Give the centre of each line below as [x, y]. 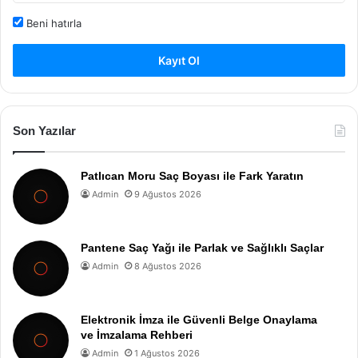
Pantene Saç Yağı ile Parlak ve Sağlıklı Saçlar [202, 248]
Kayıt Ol [179, 60]
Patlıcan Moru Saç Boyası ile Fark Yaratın [192, 176]
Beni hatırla [52, 23]
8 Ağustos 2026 [168, 266]
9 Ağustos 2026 [168, 194]
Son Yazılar [44, 131]
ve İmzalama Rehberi [137, 335]
